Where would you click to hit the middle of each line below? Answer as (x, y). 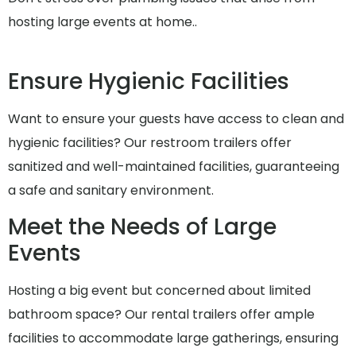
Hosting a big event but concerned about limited (159, 291)
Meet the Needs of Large (142, 227)
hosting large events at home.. (103, 22)
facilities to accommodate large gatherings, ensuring (173, 339)
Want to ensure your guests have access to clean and (176, 118)
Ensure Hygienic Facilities (149, 81)
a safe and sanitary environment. (111, 190)
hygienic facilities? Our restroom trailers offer (150, 142)
